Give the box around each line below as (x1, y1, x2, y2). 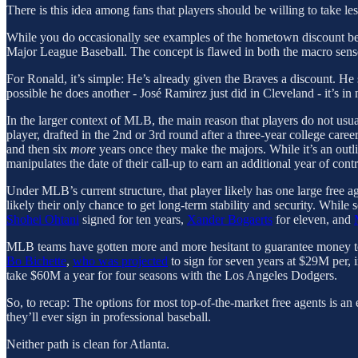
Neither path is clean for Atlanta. (6, 337, 169, 352)
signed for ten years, (79, 213, 187, 227)
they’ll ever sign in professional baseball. (6, 310, 211, 324)
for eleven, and (272, 213, 354, 227)
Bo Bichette (6, 254, 66, 268)
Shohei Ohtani (6, 213, 79, 227)
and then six (6, 142, 70, 157)
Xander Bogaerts (187, 213, 272, 227)
